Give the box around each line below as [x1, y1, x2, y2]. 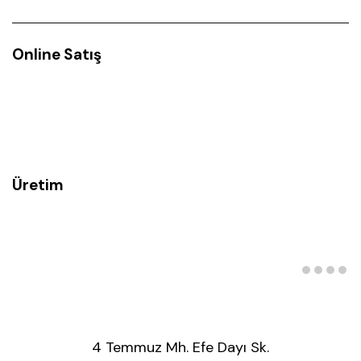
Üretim [12, 175, 64, 196]
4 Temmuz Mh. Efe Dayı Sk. [92, 338, 269, 358]
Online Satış [12, 44, 102, 64]
